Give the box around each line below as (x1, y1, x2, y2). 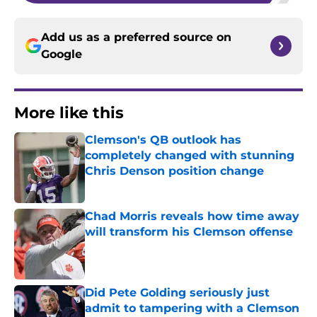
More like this (14, 103, 124, 123)
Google (41, 47, 82, 62)
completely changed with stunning (85, 149, 294, 163)
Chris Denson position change (85, 164, 264, 178)
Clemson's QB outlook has (85, 133, 241, 147)
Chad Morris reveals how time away (85, 209, 299, 224)
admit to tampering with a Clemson (85, 301, 299, 316)
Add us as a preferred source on (41, 30, 231, 45)
